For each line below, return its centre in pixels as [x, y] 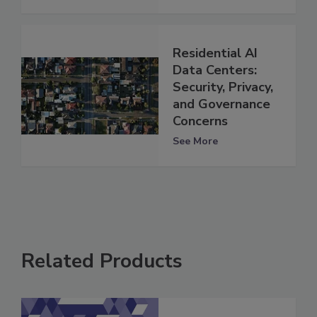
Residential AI [215, 53]
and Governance [221, 104]
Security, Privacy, [223, 87]
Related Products [102, 261]
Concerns [200, 121]
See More [195, 141]
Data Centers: [215, 70]
